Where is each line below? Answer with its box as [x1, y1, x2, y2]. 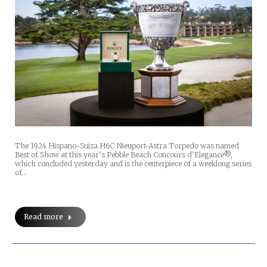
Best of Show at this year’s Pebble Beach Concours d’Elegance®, [15, 150, 232, 160]
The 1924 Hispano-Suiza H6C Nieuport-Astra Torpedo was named [15, 141, 239, 151]
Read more [24, 212, 63, 222]
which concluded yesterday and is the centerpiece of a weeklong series [15, 159, 252, 169]
